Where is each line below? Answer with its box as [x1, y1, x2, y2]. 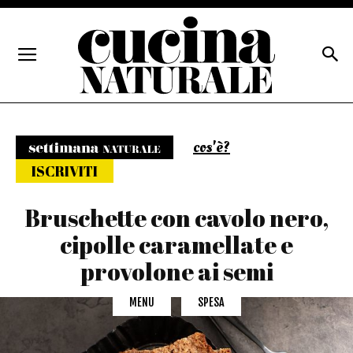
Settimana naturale [252, 139, 335, 154]
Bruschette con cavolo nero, [24, 202, 329, 234]
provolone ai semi [80, 255, 273, 288]
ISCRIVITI [32, 162, 98, 180]
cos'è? [193, 136, 230, 158]
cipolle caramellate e [60, 229, 293, 261]
